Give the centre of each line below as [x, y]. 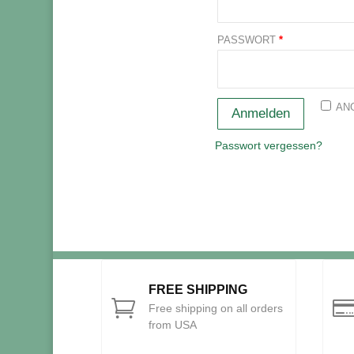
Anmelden [261, 114]
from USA [172, 324]
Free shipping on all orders [215, 308]
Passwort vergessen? [269, 146]
